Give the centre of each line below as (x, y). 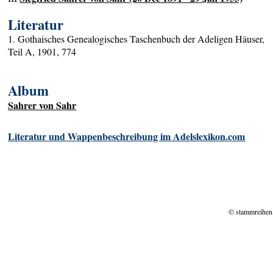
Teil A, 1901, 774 (42, 52)
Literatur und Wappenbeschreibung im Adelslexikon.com (127, 136)
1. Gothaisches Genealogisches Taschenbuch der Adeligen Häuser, (136, 39)
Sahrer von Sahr (42, 105)
